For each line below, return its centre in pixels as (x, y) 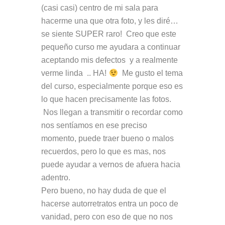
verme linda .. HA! (75, 73)
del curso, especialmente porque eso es (112, 86)
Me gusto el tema (150, 73)
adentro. (57, 178)
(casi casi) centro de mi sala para (100, 8)
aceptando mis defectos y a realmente (110, 60)
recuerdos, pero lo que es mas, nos (104, 151)
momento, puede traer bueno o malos (108, 138)
